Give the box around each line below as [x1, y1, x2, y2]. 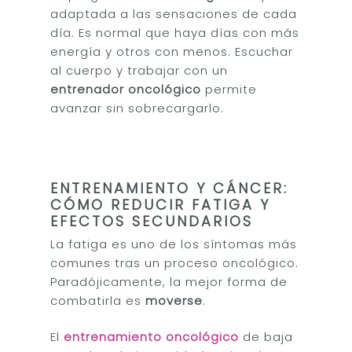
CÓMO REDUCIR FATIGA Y [50, 194, 271, 214]
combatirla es [50, 291, 146, 309]
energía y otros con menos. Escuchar [50, 42, 294, 60]
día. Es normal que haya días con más [50, 24, 300, 41]
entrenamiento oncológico [64, 328, 240, 345]
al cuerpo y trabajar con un [50, 61, 229, 79]
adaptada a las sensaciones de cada [50, 5, 298, 22]
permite [201, 80, 258, 97]
